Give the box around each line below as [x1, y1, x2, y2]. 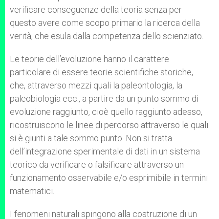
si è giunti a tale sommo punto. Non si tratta [10, 133, 172, 143]
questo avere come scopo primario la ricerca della [10, 18, 200, 28]
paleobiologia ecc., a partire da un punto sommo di [10, 93, 198, 104]
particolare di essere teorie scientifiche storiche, [10, 67, 193, 77]
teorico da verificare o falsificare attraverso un [10, 159, 184, 170]
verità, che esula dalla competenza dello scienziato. [10, 31, 203, 41]
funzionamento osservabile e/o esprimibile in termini [10, 173, 208, 183]
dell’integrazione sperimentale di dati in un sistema [10, 146, 200, 156]
